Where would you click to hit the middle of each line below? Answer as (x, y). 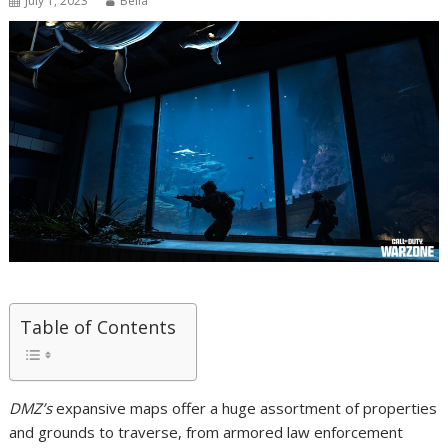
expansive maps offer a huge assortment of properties (245, 408)
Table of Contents (98, 327)
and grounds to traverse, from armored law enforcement (206, 432)
